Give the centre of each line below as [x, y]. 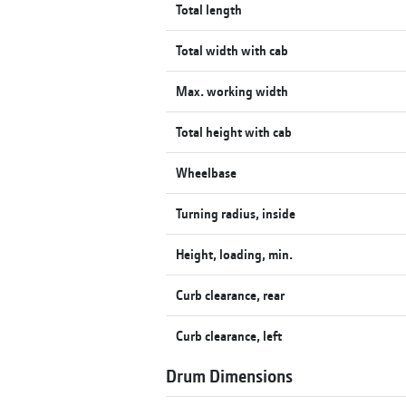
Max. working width [232, 91]
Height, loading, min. [235, 254]
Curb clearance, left [229, 335]
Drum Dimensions [229, 375]
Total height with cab [234, 131]
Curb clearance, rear [231, 295]
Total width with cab [232, 50]
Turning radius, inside [236, 213]
